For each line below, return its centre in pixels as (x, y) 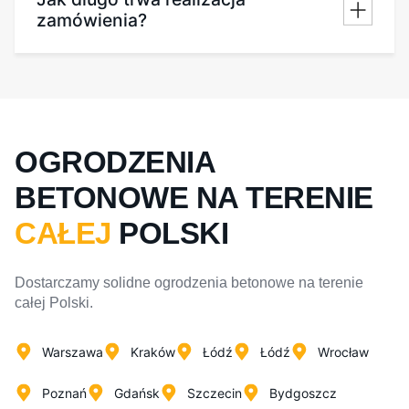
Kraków (153, 351)
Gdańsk (137, 393)
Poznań (64, 393)
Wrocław (343, 351)
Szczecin (215, 393)
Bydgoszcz (303, 393)
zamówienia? (92, 20)
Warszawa (73, 351)
